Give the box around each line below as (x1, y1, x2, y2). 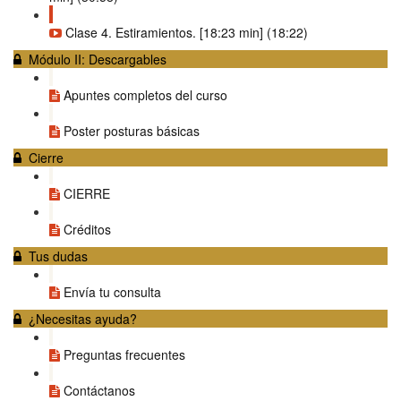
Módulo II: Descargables (29, 50, 166, 68)
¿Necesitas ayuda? (29, 310, 137, 328)
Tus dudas (29, 247, 88, 265)
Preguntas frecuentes (64, 346, 185, 363)
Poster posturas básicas (64, 122, 200, 140)
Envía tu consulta (64, 283, 161, 301)
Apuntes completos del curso (64, 86, 227, 104)
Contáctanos (64, 381, 135, 399)
